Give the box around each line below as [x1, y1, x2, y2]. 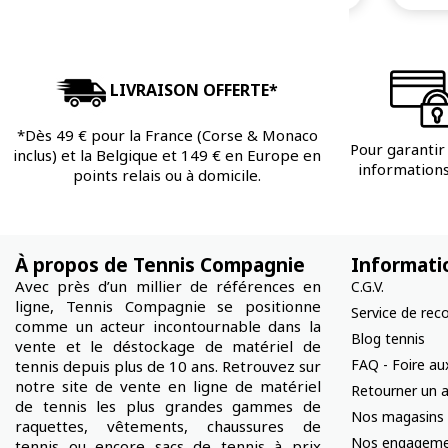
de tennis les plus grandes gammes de [15, 395, 321, 416]
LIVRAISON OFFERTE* [110, 79, 278, 102]
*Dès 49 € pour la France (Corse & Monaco [16, 124, 318, 145]
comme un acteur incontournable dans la [15, 315, 321, 336]
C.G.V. [351, 276, 384, 296]
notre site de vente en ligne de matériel [15, 375, 321, 396]
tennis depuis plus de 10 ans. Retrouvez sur [15, 355, 321, 376]
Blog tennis [351, 328, 425, 348]
